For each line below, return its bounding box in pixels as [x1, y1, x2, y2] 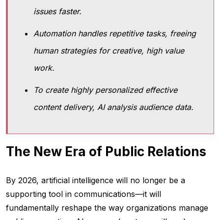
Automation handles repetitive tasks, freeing [33, 28, 196, 39]
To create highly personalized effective [33, 85, 177, 95]
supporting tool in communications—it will [6, 189, 161, 199]
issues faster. [33, 6, 84, 17]
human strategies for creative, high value [33, 46, 184, 56]
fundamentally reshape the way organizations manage [6, 203, 208, 213]
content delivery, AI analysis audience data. [33, 102, 193, 112]
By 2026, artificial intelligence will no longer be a [6, 175, 185, 186]
